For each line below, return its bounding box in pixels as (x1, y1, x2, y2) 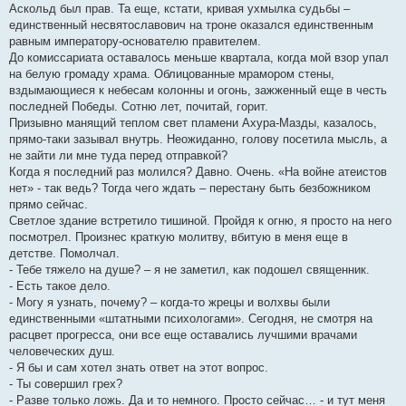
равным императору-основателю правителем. (9, 34, 261, 49)
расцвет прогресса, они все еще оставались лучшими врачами (9, 328, 357, 343)
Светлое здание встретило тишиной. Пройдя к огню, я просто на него (9, 214, 391, 228)
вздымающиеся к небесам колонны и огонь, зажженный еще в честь (9, 83, 387, 98)
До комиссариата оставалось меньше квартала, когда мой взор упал (9, 51, 389, 65)
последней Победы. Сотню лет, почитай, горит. (9, 100, 268, 114)
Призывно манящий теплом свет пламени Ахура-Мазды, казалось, (9, 116, 377, 130)
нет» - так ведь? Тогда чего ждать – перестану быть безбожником (9, 181, 371, 196)
